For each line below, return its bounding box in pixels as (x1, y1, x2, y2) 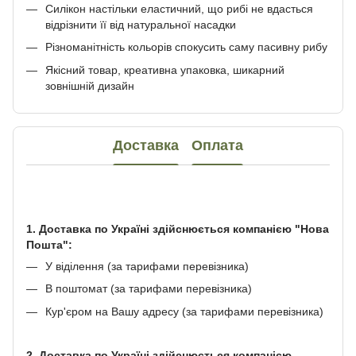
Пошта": (26, 238, 72, 251)
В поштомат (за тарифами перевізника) (45, 282, 252, 296)
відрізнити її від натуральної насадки (45, 17, 236, 31)
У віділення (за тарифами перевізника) (45, 259, 249, 273)
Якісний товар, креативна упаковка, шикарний (45, 63, 284, 76)
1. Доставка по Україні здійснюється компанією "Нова (26, 222, 329, 235)
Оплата (192, 137, 243, 154)
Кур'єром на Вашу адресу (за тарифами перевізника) (45, 304, 323, 318)
